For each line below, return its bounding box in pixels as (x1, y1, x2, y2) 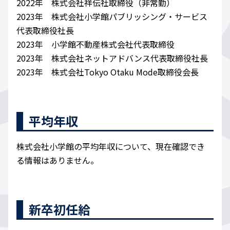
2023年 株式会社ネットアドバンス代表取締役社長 (16, 52, 208, 65)
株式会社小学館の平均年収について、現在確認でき (16, 140, 205, 153)
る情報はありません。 (16, 154, 99, 167)
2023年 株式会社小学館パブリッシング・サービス (16, 10, 207, 23)
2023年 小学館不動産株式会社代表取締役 (16, 38, 175, 51)
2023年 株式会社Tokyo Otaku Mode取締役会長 (16, 66, 199, 79)
